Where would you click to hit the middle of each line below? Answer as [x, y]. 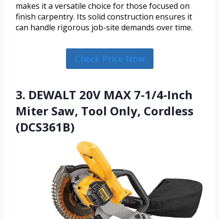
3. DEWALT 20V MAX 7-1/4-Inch [104, 95]
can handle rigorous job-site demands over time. [104, 27]
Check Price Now [109, 58]
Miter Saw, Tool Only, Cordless [105, 111]
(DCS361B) [45, 127]
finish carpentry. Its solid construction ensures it [104, 16]
